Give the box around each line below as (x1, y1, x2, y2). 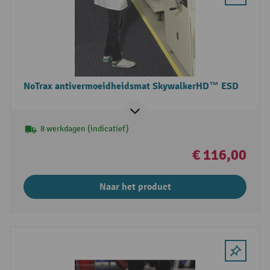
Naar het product (99, 180, 171, 193)
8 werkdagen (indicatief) (40, 123, 129, 134)
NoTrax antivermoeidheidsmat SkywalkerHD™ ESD (23, 80, 239, 92)
